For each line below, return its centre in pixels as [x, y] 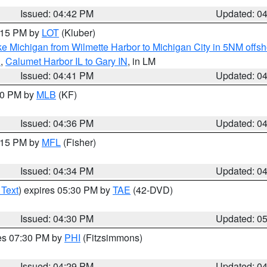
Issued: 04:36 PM [57, 123]
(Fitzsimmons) [111, 237]
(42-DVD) [152, 190]
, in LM [142, 61]
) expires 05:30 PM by [66, 190]
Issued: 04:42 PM [57, 13]
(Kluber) [77, 32]
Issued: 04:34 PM [57, 171]
